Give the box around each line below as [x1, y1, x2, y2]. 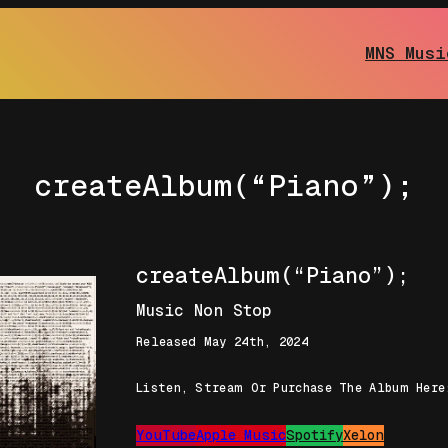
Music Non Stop [136, 301, 272, 321]
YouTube [136, 427, 197, 444]
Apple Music [196, 427, 287, 444]
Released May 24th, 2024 [136, 335, 308, 350]
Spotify [286, 427, 344, 444]
